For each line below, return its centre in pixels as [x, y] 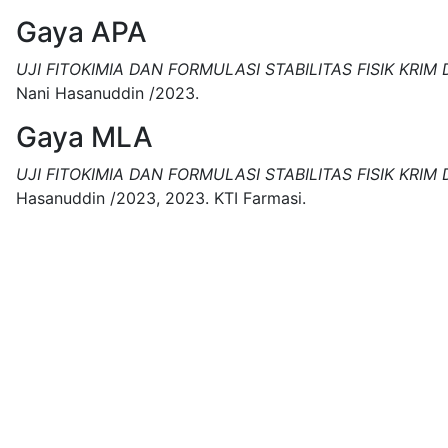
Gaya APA [81, 32]
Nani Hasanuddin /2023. [107, 93]
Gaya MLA [84, 137]
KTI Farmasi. [260, 198]
